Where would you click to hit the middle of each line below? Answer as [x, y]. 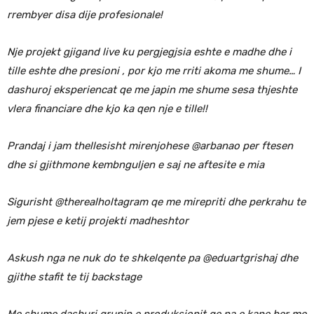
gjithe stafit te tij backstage [74, 277]
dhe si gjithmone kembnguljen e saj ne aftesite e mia [136, 164]
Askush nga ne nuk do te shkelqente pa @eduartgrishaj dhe [152, 258]
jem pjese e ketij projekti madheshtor [98, 220]
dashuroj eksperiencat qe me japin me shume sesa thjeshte [152, 89]
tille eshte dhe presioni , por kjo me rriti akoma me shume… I [154, 70]
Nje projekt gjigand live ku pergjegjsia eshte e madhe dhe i [149, 52]
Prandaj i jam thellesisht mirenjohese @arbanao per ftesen [150, 145]
